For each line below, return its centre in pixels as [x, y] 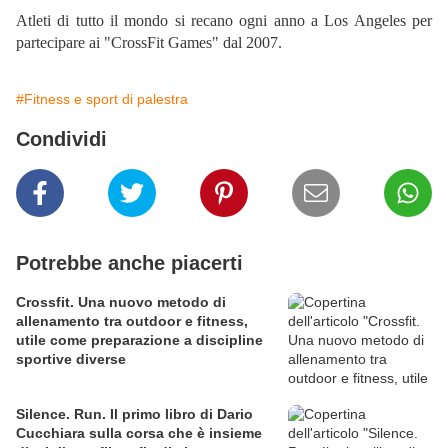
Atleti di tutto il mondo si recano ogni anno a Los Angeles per [224, 21]
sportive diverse [71, 359]
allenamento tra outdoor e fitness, [132, 321]
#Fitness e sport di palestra [102, 99]
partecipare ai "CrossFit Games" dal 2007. [149, 43]
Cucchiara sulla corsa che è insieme [139, 433]
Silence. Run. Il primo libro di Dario [134, 414]
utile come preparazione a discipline [139, 340]
